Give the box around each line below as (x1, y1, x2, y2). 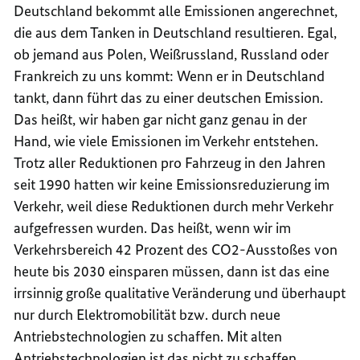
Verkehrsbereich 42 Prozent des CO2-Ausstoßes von (14, 239, 338, 259)
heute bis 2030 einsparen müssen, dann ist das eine (14, 261, 330, 280)
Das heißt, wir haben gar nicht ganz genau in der (14, 109, 308, 129)
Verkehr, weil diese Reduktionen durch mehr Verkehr (14, 196, 334, 215)
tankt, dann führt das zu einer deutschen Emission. (14, 88, 324, 107)
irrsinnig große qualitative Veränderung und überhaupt (14, 283, 346, 302)
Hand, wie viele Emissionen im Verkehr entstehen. (14, 131, 319, 150)
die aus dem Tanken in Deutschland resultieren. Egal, (14, 22, 337, 42)
